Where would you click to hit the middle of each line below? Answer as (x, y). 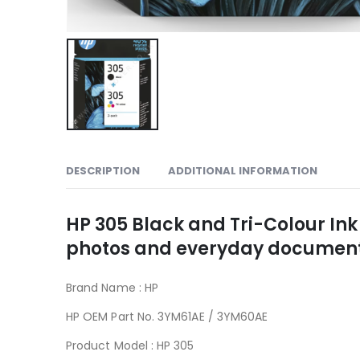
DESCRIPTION (103, 170)
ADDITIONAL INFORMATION (243, 170)
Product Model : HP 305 (130, 345)
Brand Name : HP (114, 287)
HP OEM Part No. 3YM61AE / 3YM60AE (167, 316)
